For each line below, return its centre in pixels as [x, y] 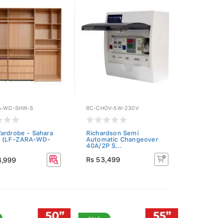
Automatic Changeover [122, 139]
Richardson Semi [112, 133]
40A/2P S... [104, 146]
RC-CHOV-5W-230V [112, 108]
